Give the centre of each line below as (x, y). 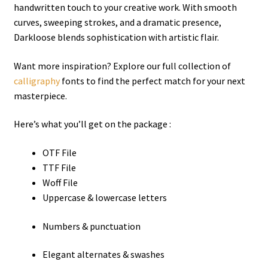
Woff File (60, 183)
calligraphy (36, 80)
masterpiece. (40, 95)
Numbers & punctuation (91, 226)
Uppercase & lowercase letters (104, 198)
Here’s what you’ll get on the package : (92, 124)
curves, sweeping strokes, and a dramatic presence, (117, 22)
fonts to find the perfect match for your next (152, 80)
